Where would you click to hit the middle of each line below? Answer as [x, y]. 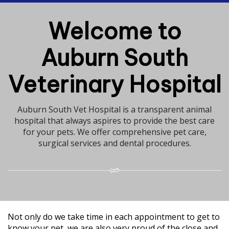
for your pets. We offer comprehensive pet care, [114, 132]
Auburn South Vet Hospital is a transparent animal [114, 109]
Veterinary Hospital [114, 84]
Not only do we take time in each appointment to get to [114, 216]
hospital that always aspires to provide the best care [114, 120]
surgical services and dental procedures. [114, 143]
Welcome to [114, 31]
